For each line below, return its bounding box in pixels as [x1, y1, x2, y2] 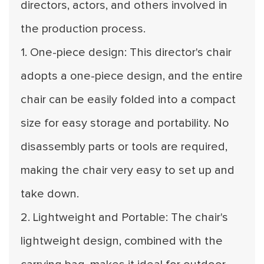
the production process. [21, 23, 146, 35]
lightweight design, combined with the [21, 235, 223, 247]
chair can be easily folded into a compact [21, 94, 236, 105]
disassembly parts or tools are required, [21, 141, 227, 153]
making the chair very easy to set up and [21, 164, 235, 176]
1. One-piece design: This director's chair [21, 47, 232, 58]
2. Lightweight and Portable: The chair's [21, 212, 228, 223]
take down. [21, 188, 79, 200]
